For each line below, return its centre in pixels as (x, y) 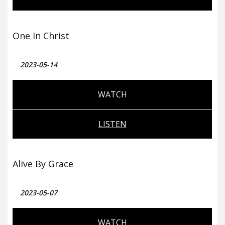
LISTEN (112, 124)
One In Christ (41, 36)
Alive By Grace (43, 164)
